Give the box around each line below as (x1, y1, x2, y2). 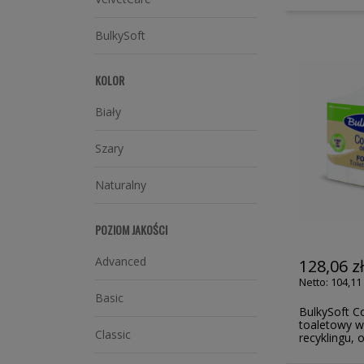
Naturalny (95, 177, 146, 193)
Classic (95, 327, 131, 342)
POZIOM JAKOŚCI (95, 221, 167, 238)
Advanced (95, 253, 146, 269)
